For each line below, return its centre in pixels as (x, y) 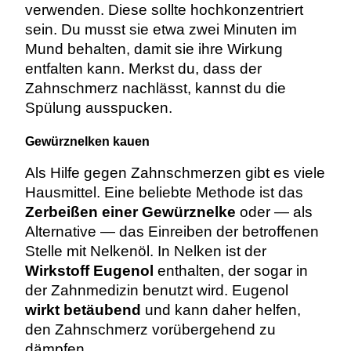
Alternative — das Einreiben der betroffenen (172, 231)
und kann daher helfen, (221, 309)
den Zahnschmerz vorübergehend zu (150, 329)
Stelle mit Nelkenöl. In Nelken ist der (145, 251)
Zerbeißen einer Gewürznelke (130, 212)
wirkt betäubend (83, 309)
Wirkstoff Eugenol (89, 270)
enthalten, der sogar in (230, 270)
